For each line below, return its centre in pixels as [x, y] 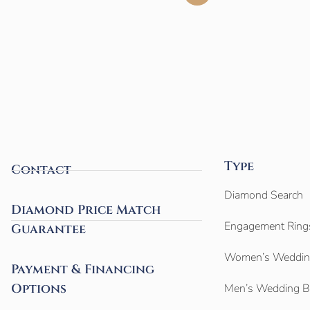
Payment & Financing [83, 270]
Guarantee [49, 230]
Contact [42, 170]
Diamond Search [264, 195]
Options [39, 289]
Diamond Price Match [86, 210]
